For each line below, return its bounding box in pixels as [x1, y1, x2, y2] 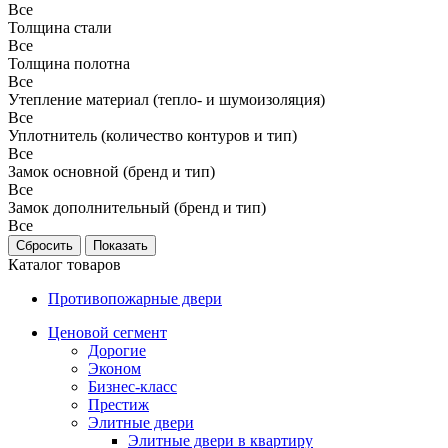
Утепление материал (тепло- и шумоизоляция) [8, 91, 325, 109]
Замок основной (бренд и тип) [8, 163, 215, 181]
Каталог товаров [8, 256, 121, 274]
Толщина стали [8, 19, 112, 37]
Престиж [88, 396, 149, 414]
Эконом [88, 360, 141, 378]
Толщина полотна [8, 55, 130, 73]
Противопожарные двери [48, 290, 222, 308]
